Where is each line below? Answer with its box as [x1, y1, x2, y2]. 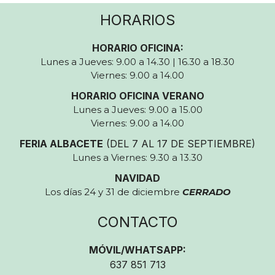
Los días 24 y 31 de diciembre [44, 186, 182, 198]
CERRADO [182, 186, 231, 198]
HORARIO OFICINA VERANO [71, 90, 204, 102]
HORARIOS [99, 11, 176, 29]
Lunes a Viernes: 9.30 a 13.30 [72, 152, 203, 163]
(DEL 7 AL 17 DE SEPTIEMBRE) [103, 137, 255, 150]
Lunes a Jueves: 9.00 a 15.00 [72, 104, 203, 115]
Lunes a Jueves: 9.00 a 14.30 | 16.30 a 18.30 [41, 56, 234, 68]
